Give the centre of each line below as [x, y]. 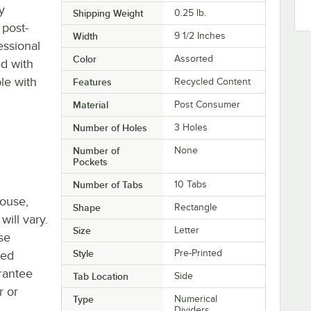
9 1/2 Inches [200, 35]
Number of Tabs [108, 184]
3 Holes [191, 127]
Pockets [90, 161]
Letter [187, 230]
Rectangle [196, 207]
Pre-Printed [199, 253]
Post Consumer [208, 104]
